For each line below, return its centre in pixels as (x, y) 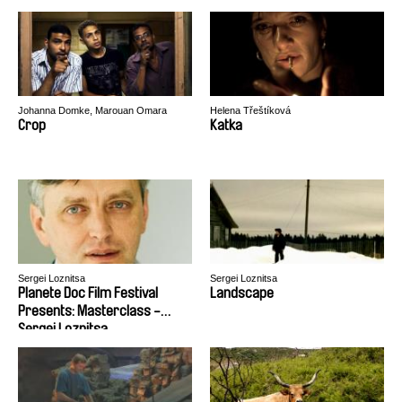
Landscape (242, 293)
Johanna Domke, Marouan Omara (92, 110)
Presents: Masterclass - (89, 311)
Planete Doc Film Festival (88, 293)
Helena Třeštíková (250, 110)
